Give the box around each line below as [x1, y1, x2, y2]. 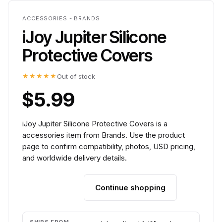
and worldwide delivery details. [22, 153, 127, 163]
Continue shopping [95, 183, 166, 192]
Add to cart [34, 183, 72, 192]
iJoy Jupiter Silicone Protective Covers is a [22, 119, 167, 128]
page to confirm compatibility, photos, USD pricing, [22, 142, 195, 151]
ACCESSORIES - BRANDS [22, 15, 100, 22]
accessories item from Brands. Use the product [22, 130, 185, 140]
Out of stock [57, 72, 95, 80]
